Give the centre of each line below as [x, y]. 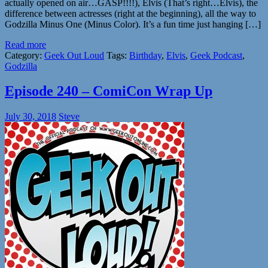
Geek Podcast [216, 55]
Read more [25, 44]
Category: [25, 55]
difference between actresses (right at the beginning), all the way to [130, 13]
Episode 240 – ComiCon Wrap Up [109, 91]
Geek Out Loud [74, 55]
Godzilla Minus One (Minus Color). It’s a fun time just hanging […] [133, 24]
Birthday [145, 55]
